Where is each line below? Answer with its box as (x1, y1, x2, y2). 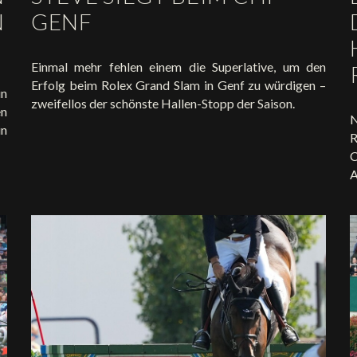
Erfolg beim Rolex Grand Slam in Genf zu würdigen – (31, 77, 326, 93)
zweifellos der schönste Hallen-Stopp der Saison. (31, 96, 295, 112)
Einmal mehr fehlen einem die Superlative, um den (31, 59, 326, 75)
